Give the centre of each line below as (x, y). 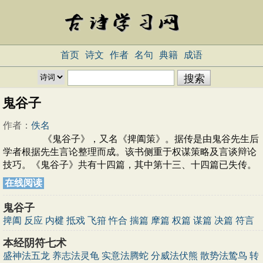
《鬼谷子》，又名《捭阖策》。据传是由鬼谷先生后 (131, 139)
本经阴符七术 (35, 243)
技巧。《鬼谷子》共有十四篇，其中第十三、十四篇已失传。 (130, 165)
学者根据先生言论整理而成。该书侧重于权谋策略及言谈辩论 (130, 152)
